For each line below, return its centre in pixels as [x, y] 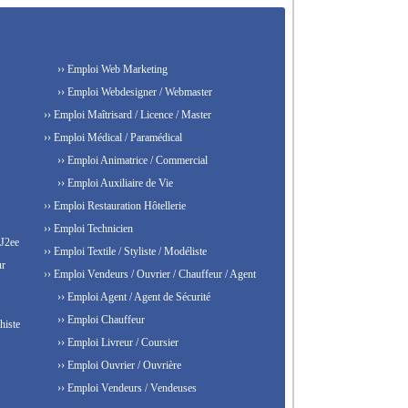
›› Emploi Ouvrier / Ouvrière [117, 365]
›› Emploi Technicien [87, 229]
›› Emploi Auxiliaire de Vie [113, 183]
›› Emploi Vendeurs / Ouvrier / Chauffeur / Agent [148, 274]
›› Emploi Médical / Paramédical [111, 138]
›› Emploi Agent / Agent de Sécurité [132, 297]
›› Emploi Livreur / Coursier [116, 342]
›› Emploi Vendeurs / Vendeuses [125, 388]
